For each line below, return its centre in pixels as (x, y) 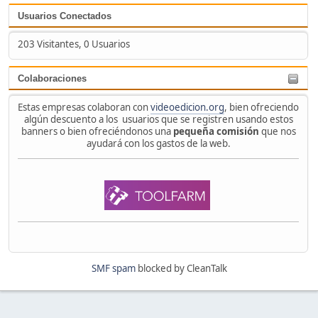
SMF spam (113, 269)
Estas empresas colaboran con (84, 107)
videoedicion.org (187, 107)
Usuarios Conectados (65, 16)
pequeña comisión (216, 131)
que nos (277, 131)
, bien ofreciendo (262, 107)
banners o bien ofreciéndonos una (97, 131)
